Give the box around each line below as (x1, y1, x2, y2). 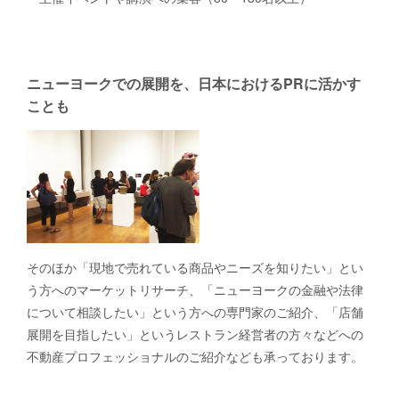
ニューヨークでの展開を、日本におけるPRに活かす (27, 73, 361, 94)
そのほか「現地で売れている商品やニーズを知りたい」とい (27, 257, 363, 276)
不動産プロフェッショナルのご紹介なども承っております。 (27, 346, 363, 365)
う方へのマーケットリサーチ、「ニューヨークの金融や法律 (27, 280, 363, 298)
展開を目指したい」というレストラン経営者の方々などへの (27, 324, 363, 343)
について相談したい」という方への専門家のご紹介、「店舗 (27, 302, 363, 321)
